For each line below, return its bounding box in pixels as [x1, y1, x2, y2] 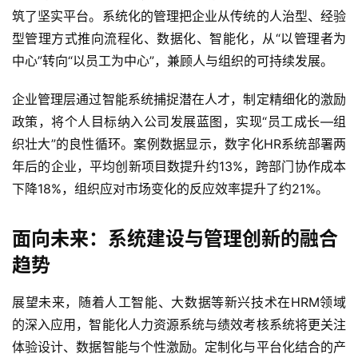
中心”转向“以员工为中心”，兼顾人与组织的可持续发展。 [12, 53, 333, 70]
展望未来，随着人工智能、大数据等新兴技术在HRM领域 [12, 294, 346, 311]
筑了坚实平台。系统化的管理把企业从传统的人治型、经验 [12, 8, 346, 25]
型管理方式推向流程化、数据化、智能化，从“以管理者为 [12, 30, 346, 47]
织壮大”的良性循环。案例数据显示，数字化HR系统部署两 [12, 136, 346, 153]
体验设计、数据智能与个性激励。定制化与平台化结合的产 [12, 339, 346, 356]
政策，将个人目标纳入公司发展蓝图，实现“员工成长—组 [12, 113, 346, 130]
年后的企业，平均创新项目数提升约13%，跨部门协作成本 [12, 158, 346, 175]
